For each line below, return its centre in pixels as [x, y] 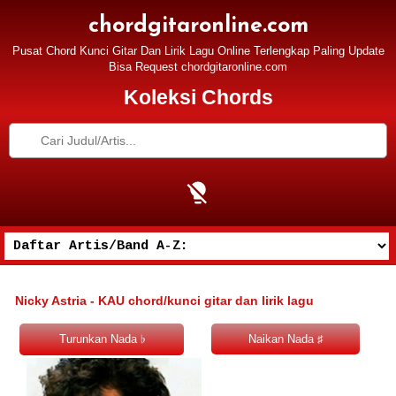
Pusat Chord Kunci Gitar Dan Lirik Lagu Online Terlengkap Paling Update [198, 50]
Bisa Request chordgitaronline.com [198, 66]
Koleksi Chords [198, 97]
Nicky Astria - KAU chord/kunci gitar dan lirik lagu [164, 300]
